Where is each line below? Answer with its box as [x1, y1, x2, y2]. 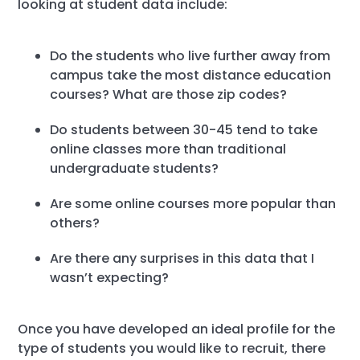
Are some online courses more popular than [50, 194, 337, 213]
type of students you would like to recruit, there [18, 339, 326, 358]
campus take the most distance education [50, 66, 332, 84]
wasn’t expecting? [50, 268, 170, 287]
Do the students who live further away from [50, 47, 331, 65]
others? [50, 214, 100, 232]
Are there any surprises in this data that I [50, 249, 315, 268]
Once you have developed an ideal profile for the [18, 320, 336, 338]
